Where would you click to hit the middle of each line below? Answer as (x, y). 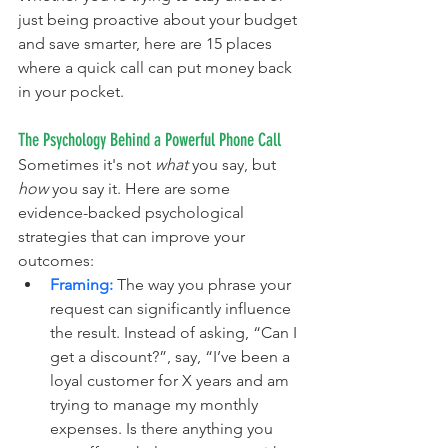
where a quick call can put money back (157, 68)
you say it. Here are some (141, 189)
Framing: (81, 285)
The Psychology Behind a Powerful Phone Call (149, 140)
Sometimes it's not (86, 165)
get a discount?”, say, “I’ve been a (172, 357)
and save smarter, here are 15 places (147, 44)
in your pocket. (71, 92)
